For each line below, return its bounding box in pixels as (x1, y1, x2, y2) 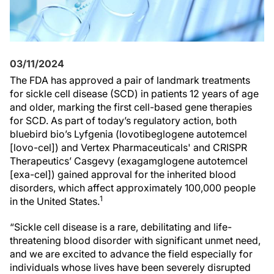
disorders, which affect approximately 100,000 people (10, 182, 256, 194)
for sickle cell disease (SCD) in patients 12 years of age (10, 87, 259, 100)
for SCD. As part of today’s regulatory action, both (10, 114, 237, 127)
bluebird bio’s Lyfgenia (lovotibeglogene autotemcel (10, 128, 247, 140)
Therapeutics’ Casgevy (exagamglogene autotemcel (10, 155, 248, 167)
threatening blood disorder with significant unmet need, (10, 234, 261, 246)
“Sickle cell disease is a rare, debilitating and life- (10, 221, 232, 233)
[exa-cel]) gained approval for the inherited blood (10, 168, 236, 180)
